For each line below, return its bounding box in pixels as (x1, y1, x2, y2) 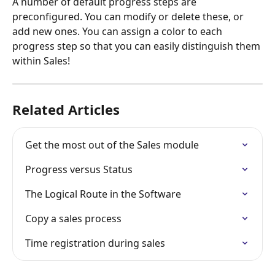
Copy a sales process (25, 211, 122, 225)
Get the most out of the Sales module (25, 137, 199, 152)
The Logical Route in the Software (25, 187, 181, 201)
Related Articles (12, 99, 120, 118)
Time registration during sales (25, 236, 165, 250)
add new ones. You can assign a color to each (12, 24, 225, 38)
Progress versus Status (25, 162, 133, 176)
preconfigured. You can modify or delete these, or (12, 9, 246, 23)
